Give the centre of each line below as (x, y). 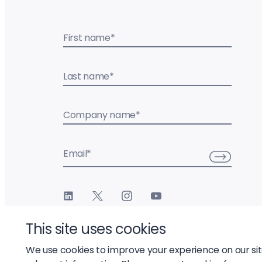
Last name (87, 76)
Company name (100, 115)
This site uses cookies (96, 229)
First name (87, 37)
